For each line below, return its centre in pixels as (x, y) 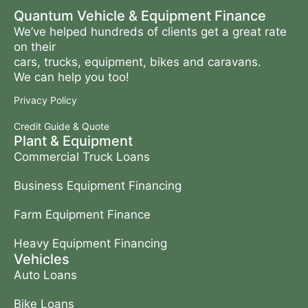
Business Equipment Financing (98, 185)
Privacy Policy (45, 100)
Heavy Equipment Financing (90, 243)
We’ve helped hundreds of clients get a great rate (150, 32)
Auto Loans (45, 275)
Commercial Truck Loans (82, 156)
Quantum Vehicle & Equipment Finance (140, 16)
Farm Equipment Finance (82, 214)
